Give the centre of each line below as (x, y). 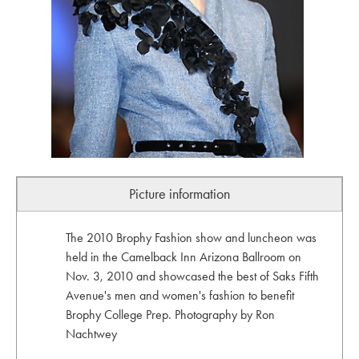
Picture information (179, 194)
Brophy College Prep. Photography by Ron (170, 314)
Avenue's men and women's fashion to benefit (179, 295)
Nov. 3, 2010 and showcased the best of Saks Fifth (192, 276)
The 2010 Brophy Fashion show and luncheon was (191, 237)
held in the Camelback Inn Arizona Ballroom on (183, 256)
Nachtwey (91, 333)
